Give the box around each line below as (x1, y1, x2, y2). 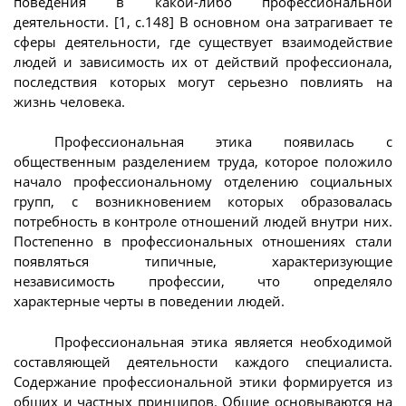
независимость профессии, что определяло (14, 272, 392, 291)
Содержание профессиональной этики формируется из (14, 372, 392, 391)
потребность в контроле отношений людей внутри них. (14, 212, 392, 231)
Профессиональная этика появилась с (54, 132, 392, 151)
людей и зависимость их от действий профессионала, (14, 52, 392, 71)
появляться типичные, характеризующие (14, 252, 392, 271)
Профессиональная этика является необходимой (54, 332, 392, 351)
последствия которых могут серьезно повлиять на (14, 72, 392, 91)
